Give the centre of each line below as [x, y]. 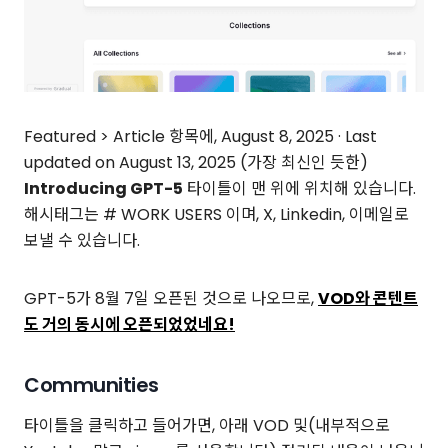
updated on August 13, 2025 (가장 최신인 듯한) [196, 163]
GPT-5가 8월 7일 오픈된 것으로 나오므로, [171, 299]
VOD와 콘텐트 [368, 299]
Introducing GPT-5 [103, 189]
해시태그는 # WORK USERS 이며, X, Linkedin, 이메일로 [216, 215]
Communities [91, 385]
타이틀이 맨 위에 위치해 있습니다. [299, 189]
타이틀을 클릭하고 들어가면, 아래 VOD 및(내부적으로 [207, 426]
